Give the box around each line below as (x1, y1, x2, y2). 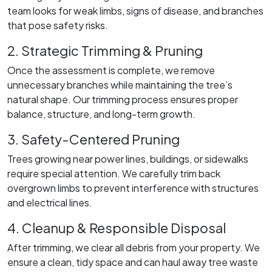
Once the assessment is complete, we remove (7, 63, 215, 76)
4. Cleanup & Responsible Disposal (7, 219, 226, 236)
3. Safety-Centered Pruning (7, 130, 180, 148)
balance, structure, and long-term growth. (7, 107, 195, 120)
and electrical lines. (7, 195, 92, 209)
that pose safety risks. (7, 18, 108, 32)
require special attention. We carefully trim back (7, 166, 220, 180)
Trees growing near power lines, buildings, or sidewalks (7, 152, 248, 165)
